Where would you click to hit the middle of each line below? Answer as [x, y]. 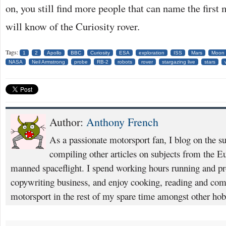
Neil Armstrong [48, 62]
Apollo [54, 53]
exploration [152, 53]
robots [125, 62]
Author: [68, 122]
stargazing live [179, 62]
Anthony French [122, 122]
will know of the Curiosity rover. [73, 26]
